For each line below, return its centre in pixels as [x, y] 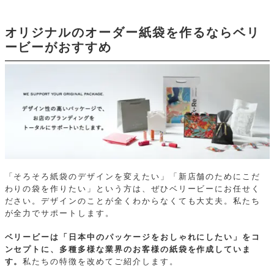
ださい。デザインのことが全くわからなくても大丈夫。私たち [133, 201]
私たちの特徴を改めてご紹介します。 [101, 261]
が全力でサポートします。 [59, 213]
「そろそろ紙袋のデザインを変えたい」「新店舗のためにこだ [133, 176]
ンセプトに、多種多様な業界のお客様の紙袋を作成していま [128, 249]
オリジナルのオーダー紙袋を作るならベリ [132, 32]
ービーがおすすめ [58, 47]
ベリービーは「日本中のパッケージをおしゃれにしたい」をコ [133, 237]
